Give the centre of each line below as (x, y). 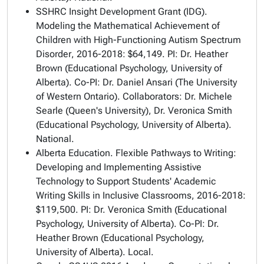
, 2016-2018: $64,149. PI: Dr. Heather (150, 54)
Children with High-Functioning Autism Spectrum (138, 40)
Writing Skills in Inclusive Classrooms (114, 195)
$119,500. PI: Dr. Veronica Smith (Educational (131, 209)
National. (55, 139)
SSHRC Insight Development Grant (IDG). (122, 11)
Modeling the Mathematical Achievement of (128, 26)
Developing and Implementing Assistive (119, 167)
